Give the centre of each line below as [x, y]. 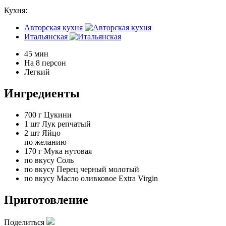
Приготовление [46, 200]
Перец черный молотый [98, 169]
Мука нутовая [68, 151]
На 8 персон [45, 63]
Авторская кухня [53, 28]
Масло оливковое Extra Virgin [107, 178]
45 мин [36, 54]
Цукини [58, 115]
